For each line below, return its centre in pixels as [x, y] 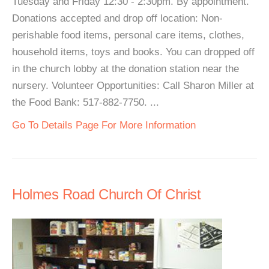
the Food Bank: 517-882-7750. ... [86, 102]
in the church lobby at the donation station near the [125, 69]
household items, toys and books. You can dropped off [133, 52]
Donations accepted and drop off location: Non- [117, 18]
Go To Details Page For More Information [104, 125]
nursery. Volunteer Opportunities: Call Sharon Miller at [133, 86]
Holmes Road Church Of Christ [106, 194]
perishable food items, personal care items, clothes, [128, 35]
